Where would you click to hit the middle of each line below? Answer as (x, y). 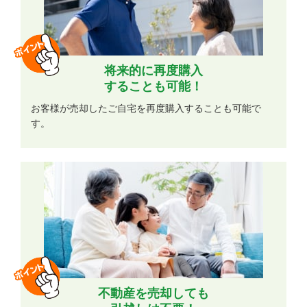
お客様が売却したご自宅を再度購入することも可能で (146, 108)
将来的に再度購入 (153, 71)
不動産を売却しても (153, 293)
